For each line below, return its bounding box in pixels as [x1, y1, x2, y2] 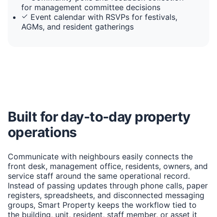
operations [8, 124, 77, 140]
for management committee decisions [21, 2, 160, 12]
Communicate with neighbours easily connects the [8, 151, 193, 161]
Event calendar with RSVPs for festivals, [31, 12, 177, 22]
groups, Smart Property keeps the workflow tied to [8, 200, 197, 210]
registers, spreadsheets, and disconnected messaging [8, 190, 204, 200]
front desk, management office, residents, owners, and [8, 161, 208, 171]
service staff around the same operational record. [8, 170, 190, 181]
